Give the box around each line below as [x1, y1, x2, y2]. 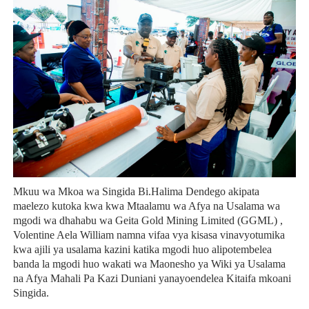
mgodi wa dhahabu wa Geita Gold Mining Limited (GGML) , [12, 215, 283, 227]
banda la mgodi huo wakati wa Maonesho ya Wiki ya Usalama [12, 258, 286, 270]
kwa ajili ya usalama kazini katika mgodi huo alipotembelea [12, 243, 272, 256]
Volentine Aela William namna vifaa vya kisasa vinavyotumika [12, 229, 285, 241]
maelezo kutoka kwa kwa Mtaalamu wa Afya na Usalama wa [12, 200, 280, 212]
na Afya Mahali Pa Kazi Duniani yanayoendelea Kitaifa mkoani [12, 272, 291, 285]
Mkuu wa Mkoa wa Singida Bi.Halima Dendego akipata [12, 186, 259, 198]
